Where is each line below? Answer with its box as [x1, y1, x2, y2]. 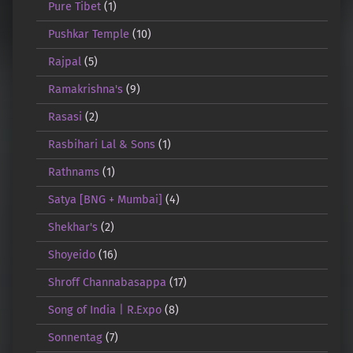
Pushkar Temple [47, 27, 129, 42]
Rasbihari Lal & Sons [47, 137, 155, 152]
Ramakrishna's [47, 82, 123, 97]
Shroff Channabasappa [47, 275, 166, 290]
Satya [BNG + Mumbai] [47, 192, 162, 207]
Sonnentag [47, 330, 102, 345]
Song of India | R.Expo [47, 303, 162, 318]
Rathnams [47, 165, 99, 180]
